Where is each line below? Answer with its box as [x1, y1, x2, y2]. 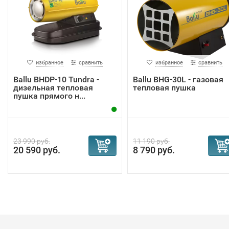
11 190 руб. [133, 137, 170, 145]
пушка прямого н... [13, 91, 85, 101]
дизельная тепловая [13, 83, 93, 93]
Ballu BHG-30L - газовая [133, 75, 223, 84]
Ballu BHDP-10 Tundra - [13, 75, 99, 84]
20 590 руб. [13, 145, 60, 155]
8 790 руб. [133, 145, 175, 155]
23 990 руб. [13, 137, 50, 145]
